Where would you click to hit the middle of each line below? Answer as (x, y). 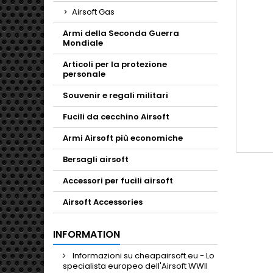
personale (84, 74)
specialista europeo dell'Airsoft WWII (135, 266)
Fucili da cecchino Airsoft (116, 117)
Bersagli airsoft (96, 159)
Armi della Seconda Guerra (121, 33)
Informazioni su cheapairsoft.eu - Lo (143, 256)
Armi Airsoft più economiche (123, 138)
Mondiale (83, 43)
